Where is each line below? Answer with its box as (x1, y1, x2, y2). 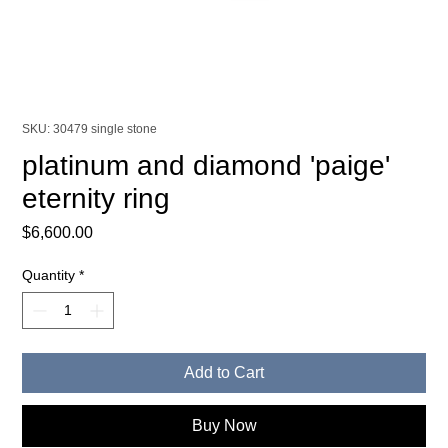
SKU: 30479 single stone (22, 121, 158, 136)
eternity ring (22, 182, 171, 214)
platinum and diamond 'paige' (22, 149, 391, 181)
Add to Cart (184, 363, 264, 381)
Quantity (22, 266, 76, 283)
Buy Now (191, 416, 257, 434)
